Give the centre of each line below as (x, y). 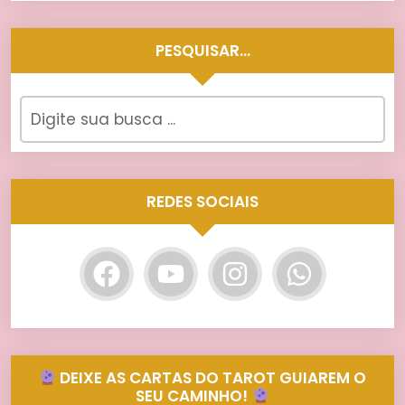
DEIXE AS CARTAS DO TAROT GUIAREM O (212, 378)
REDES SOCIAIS (202, 202)
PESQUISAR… (202, 51)
